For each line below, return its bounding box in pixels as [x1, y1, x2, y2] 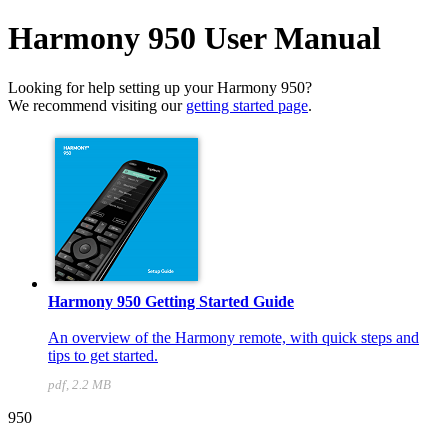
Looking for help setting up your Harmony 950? [8, 78, 312, 96]
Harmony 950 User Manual [8, 20, 381, 57]
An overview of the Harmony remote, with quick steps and [48, 328, 419, 346]
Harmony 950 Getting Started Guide [48, 292, 294, 310]
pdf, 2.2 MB [48, 377, 111, 392]
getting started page [186, 96, 308, 114]
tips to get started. [48, 346, 158, 364]
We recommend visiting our [8, 96, 186, 114]
